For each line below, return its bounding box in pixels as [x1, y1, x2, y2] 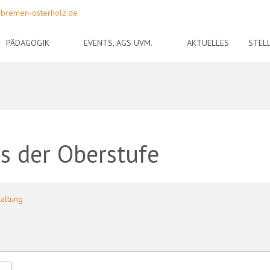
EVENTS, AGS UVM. [84, 37, 153, 48]
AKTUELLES [187, 37, 230, 48]
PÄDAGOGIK [6, 37, 50, 48]
